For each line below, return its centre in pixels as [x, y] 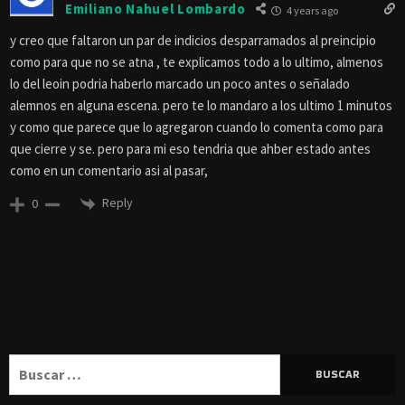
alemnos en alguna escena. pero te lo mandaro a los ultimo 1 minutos [201, 105]
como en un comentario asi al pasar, [109, 170]
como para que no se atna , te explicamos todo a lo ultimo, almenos [197, 61]
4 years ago [311, 10]
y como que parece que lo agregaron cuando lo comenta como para [197, 127]
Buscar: [33, 364]
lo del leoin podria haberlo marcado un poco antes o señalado [180, 83]
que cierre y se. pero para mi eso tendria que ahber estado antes [190, 148]
